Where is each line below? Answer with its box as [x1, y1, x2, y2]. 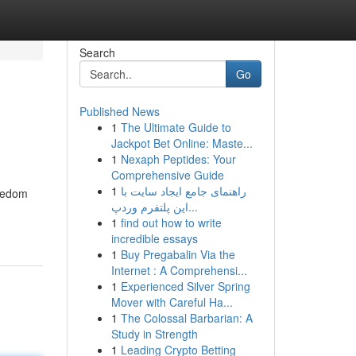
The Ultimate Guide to [120, 119, 231, 135]
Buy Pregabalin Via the [120, 246, 235, 262]
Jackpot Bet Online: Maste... [110, 135, 253, 151]
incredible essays [110, 230, 198, 246]
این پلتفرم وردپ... [188, 199, 198, 215]
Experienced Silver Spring [120, 278, 250, 294]
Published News [79, 103, 160, 119]
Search [79, 44, 115, 60]
